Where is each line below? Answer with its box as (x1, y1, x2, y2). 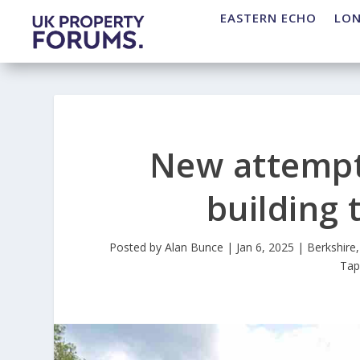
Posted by (108, 239, 165, 256)
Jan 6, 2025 (235, 239, 294, 256)
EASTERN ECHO (220, 10, 317, 27)
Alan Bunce (164, 239, 223, 256)
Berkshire (306, 239, 356, 256)
